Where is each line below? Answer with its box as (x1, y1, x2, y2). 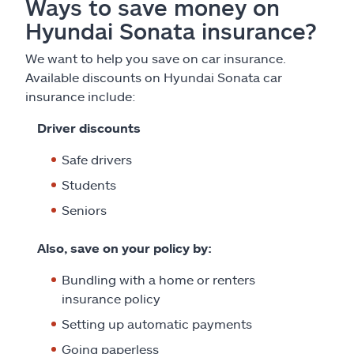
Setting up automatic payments (62, 315, 252, 331)
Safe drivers (62, 151, 132, 167)
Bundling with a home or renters (62, 271, 255, 287)
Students (62, 176, 116, 192)
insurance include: (25, 88, 136, 104)
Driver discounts (37, 119, 141, 135)
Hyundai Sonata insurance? (25, 17, 317, 44)
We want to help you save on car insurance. (25, 50, 286, 66)
